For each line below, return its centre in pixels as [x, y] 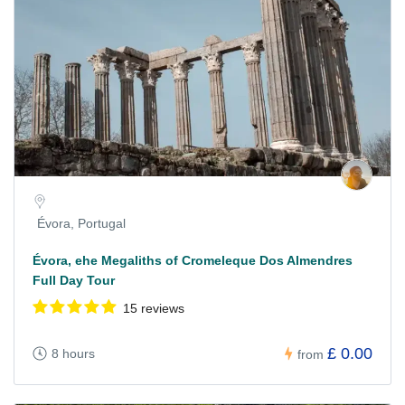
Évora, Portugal [81, 223]
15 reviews [154, 308]
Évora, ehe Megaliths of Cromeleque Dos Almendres [193, 260]
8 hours [73, 354]
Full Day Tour [74, 280]
